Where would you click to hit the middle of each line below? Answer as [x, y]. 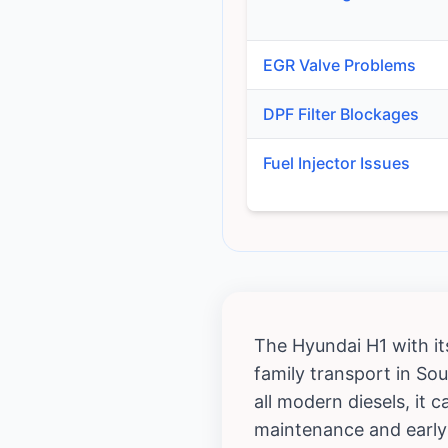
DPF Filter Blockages [341, 114]
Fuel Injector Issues [336, 163]
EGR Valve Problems [339, 65]
